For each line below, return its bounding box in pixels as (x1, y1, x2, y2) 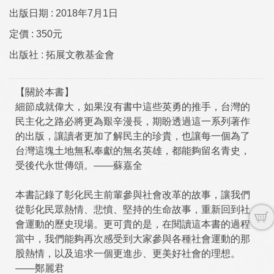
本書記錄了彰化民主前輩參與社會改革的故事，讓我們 (15, 190, 250, 200)
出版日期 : (9, 8, 53, 18)
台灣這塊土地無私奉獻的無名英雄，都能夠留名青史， (15, 146, 250, 156)
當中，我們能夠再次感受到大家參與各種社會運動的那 (15, 234, 250, 244)
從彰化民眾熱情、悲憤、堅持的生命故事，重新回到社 (15, 204, 250, 215)
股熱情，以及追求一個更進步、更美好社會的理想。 (15, 248, 240, 259)
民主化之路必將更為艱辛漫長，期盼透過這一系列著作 (15, 116, 250, 127)
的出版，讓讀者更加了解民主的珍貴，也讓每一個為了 (15, 131, 250, 141)
